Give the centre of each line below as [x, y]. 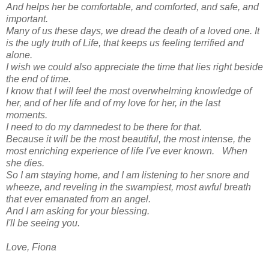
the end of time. [41, 79]
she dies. [28, 163]
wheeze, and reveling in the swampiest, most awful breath [128, 187]
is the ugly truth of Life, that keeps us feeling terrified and [125, 43]
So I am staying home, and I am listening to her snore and [128, 175]
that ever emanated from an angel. [81, 199]
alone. [22, 55]
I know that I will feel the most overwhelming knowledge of [129, 91]
